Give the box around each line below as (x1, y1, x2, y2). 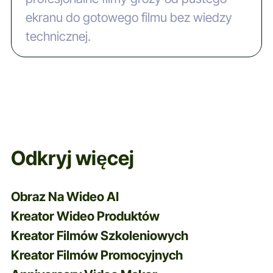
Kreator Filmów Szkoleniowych (10, 227, 188, 243)
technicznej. (25, 28, 91, 44)
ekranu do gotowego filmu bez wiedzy (25, 9, 232, 25)
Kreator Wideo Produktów (10, 208, 160, 224)
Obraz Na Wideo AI (10, 188, 119, 204)
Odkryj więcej (10, 146, 134, 170)
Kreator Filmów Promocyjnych (10, 247, 183, 263)
